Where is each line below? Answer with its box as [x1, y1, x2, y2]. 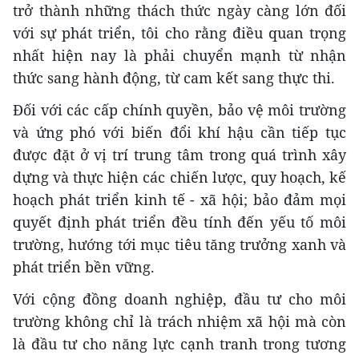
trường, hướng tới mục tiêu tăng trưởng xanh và [13, 234, 346, 254]
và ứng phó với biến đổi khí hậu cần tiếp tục [13, 122, 346, 142]
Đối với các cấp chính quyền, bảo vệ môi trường [13, 99, 346, 119]
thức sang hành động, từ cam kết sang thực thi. [13, 67, 335, 87]
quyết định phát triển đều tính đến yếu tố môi [13, 212, 346, 232]
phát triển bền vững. [13, 256, 155, 276]
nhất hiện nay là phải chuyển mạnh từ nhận [13, 45, 346, 65]
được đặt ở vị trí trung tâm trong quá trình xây [13, 144, 346, 164]
